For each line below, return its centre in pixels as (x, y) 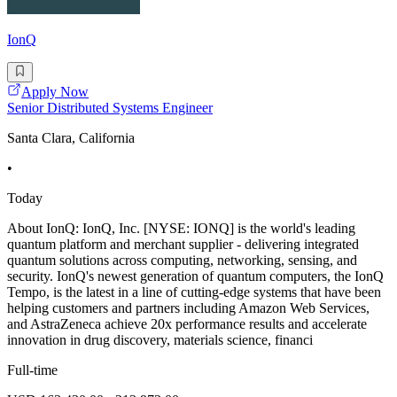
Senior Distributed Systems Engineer (110, 107)
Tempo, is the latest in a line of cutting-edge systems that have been (194, 292)
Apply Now (55, 91)
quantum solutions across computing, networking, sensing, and (182, 260)
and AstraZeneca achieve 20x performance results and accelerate (187, 323)
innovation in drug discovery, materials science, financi (160, 339)
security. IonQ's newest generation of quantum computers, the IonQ (195, 276)
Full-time (32, 370)
